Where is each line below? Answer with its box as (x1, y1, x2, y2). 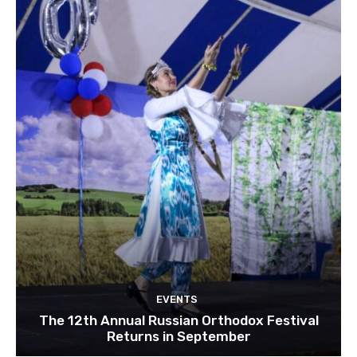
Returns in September (106, 328, 251, 345)
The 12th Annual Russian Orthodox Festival (38, 312, 319, 329)
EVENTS (155, 293, 198, 306)
